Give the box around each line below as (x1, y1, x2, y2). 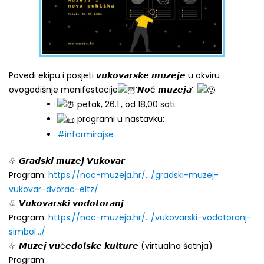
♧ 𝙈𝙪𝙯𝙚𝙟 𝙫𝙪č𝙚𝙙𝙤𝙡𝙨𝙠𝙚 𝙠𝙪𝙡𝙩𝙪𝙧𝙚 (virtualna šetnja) (9, 239, 213, 252)
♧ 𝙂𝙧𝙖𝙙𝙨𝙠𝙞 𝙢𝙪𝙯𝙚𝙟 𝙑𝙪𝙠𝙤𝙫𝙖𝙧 (9, 154, 125, 167)
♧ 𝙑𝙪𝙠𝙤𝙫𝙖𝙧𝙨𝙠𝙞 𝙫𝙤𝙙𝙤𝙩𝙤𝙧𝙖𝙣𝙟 (9, 197, 124, 209)
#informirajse (57, 128, 114, 140)
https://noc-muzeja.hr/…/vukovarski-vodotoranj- (48, 211, 252, 223)
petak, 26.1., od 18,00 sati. (77, 98, 177, 111)
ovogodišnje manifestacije (9, 84, 118, 96)
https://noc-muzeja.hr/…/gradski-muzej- (48, 169, 219, 181)
